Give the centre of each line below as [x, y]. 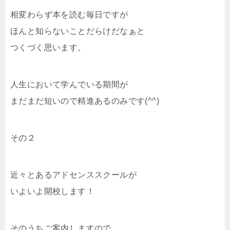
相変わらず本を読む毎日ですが [69, 14]
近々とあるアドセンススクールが [73, 175]
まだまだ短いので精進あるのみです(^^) [85, 101]
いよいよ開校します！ [52, 191]
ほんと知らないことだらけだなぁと [78, 31]
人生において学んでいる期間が [69, 84]
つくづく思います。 [48, 47]
